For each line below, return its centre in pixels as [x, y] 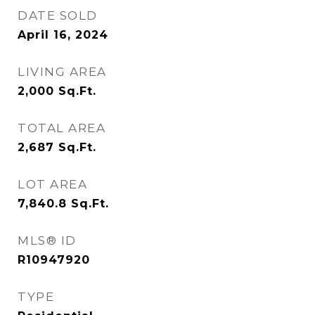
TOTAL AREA [62, 128]
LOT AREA [52, 184]
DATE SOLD [58, 15]
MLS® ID [47, 240]
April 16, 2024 [63, 35]
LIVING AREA [62, 72]
